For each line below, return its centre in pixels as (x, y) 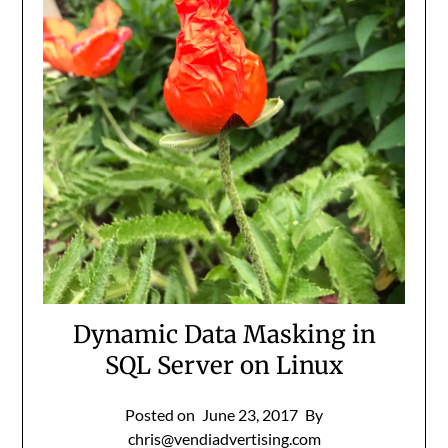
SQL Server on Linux (224, 365)
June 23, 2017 (250, 414)
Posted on (161, 414)
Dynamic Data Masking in (224, 334)
